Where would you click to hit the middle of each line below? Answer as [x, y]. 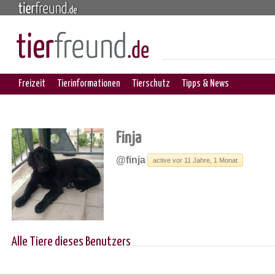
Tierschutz [151, 83]
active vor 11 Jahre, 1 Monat [195, 160]
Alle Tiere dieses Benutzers [71, 242]
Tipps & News [206, 83]
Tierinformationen [89, 83]
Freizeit [32, 83]
